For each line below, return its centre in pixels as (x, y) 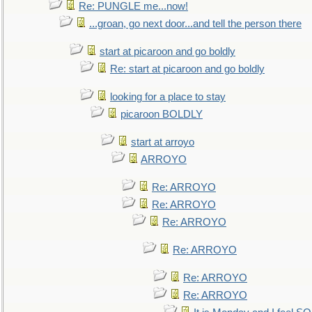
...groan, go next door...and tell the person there (195, 24)
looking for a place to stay (168, 97)
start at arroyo (163, 142)
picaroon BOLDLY (162, 114)
